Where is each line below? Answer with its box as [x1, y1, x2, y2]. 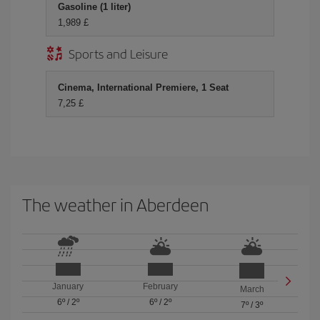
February [142, 281, 178, 291]
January [52, 281, 84, 291]
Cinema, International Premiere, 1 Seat [58, 82, 229, 93]
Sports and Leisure [69, 44, 168, 62]
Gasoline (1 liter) [58, 1, 131, 12]
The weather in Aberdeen [22, 192, 209, 216]
